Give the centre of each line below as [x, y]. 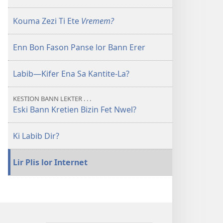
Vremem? [98, 21]
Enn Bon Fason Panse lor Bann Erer [79, 47]
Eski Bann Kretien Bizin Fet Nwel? [75, 110]
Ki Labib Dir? [36, 136]
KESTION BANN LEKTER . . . [52, 99]
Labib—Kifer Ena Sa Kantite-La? [71, 74]
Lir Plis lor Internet [50, 162]
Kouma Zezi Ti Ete [47, 21]
